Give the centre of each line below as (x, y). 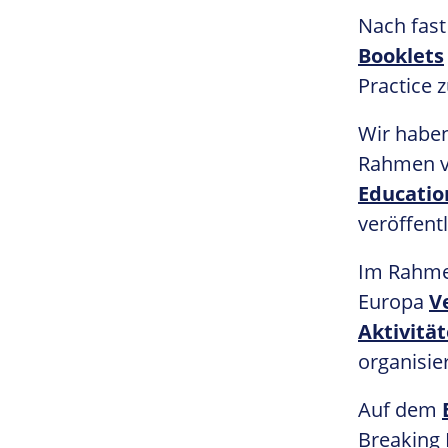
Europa (393, 301)
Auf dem (400, 409)
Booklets (401, 55)
